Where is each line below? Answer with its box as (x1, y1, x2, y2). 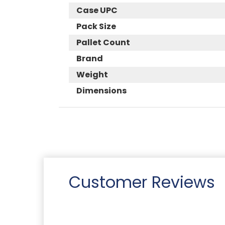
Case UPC (76, 4, 118, 16)
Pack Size (76, 20, 116, 32)
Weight (76, 68, 108, 80)
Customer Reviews (69, 170, 215, 193)
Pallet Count (76, 36, 130, 48)
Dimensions (76, 84, 127, 96)
